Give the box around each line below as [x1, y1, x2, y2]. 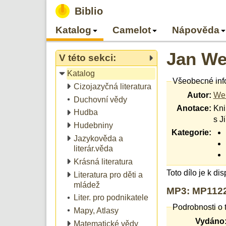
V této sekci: [59, 52, 116, 63]
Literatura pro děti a [74, 170, 143, 179]
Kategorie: [171, 128, 211, 137]
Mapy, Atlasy [74, 206, 119, 215]
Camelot [112, 24, 151, 35]
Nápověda [172, 24, 219, 35]
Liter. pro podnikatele [74, 193, 148, 202]
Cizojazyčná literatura [74, 82, 151, 91]
